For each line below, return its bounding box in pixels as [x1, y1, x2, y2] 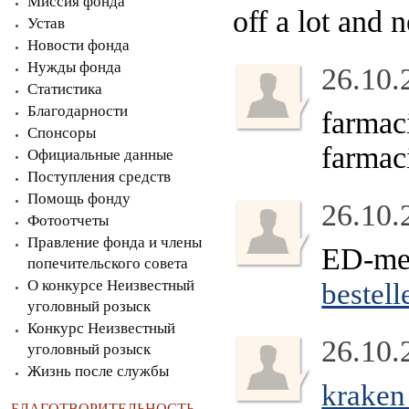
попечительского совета [27, 255, 188, 272]
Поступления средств [27, 168, 171, 185]
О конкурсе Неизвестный [27, 277, 194, 294]
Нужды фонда [27, 58, 121, 76]
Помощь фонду [27, 190, 131, 207]
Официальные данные [27, 146, 173, 163]
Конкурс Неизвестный [27, 320, 175, 337]
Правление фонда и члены [27, 234, 202, 251]
